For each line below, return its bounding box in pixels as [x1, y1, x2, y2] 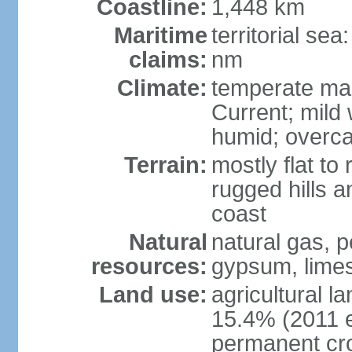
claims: [128, 47, 207, 72]
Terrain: [123, 152, 207, 178]
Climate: [116, 75, 207, 101]
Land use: [98, 282, 207, 307]
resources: [90, 254, 207, 279]
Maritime [113, 23, 207, 48]
